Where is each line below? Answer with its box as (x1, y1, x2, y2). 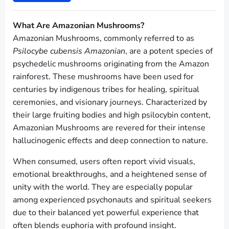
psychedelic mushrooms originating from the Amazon (13, 58, 209, 70)
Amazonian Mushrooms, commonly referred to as (13, 33, 194, 44)
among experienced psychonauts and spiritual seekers (13, 194, 212, 206)
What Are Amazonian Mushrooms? (13, 20, 144, 32)
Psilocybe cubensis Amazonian (13, 45, 125, 57)
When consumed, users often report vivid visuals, (13, 156, 195, 168)
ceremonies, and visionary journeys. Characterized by (13, 97, 207, 108)
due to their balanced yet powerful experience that (13, 207, 199, 219)
